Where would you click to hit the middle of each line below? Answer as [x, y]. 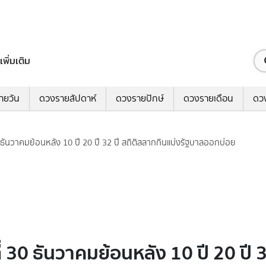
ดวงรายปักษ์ [140, 99]
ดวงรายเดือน [208, 99]
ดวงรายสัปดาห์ [68, 99]
